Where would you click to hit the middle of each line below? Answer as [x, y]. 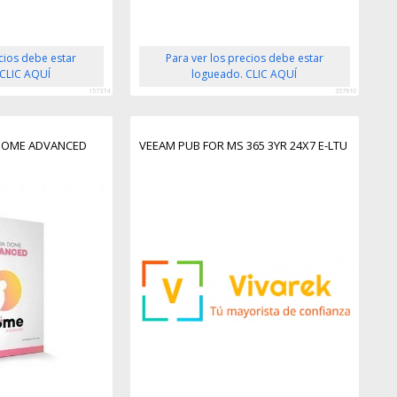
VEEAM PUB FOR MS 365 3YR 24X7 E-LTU [243, 145]
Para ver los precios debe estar [244, 58]
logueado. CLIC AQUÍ [245, 74]
